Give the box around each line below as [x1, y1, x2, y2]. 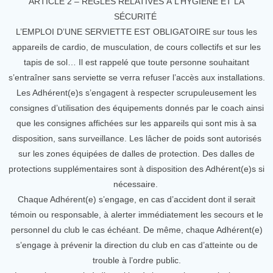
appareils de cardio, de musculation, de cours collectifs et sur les [12, 42, 261, 52]
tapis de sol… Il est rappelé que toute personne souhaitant [24, 57, 249, 67]
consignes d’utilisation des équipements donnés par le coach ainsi [9, 103, 264, 113]
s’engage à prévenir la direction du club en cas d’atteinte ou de [15, 240, 258, 250]
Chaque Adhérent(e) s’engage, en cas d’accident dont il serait [18, 194, 255, 204]
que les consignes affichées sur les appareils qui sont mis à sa [16, 118, 257, 128]
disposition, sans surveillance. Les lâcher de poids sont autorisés [12, 133, 261, 143]
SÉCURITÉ [114, 12, 159, 21]
